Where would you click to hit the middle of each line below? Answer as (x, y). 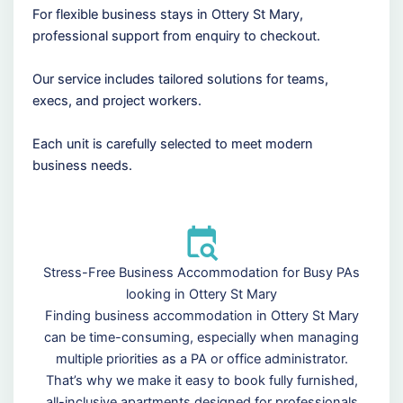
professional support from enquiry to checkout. (176, 36)
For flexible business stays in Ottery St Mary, (167, 15)
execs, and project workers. (116, 101)
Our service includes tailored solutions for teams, (180, 80)
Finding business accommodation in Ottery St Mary (201, 315)
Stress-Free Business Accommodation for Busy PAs (201, 272)
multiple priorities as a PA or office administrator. (201, 358)
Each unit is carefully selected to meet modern (172, 144)
